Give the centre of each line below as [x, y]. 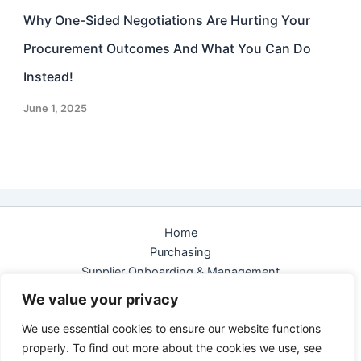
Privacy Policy [180, 349]
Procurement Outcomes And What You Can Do [168, 49]
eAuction [180, 311]
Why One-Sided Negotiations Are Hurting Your [167, 21]
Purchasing [180, 253]
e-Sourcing [180, 291]
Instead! [49, 77]
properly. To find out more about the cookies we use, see [172, 348]
